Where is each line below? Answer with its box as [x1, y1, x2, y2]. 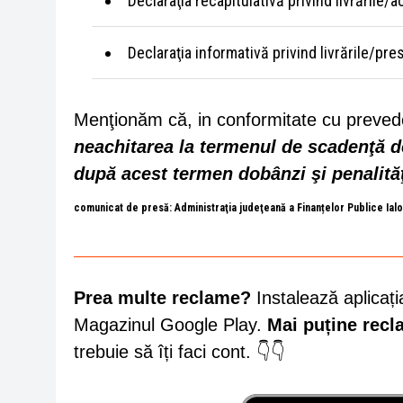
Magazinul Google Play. [74, 315, 267, 335]
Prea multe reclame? [74, 288, 251, 308]
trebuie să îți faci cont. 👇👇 [74, 342, 285, 362]
